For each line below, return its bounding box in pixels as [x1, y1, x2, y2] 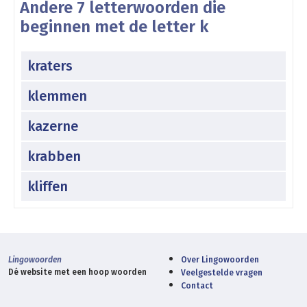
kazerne [27, 117, 78, 134]
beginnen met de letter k [20, 16, 208, 36]
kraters [27, 57, 73, 74]
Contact [181, 280, 213, 291]
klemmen [27, 87, 87, 104]
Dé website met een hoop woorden [8, 267, 147, 277]
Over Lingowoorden [181, 254, 259, 265]
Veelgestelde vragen [181, 267, 262, 278]
